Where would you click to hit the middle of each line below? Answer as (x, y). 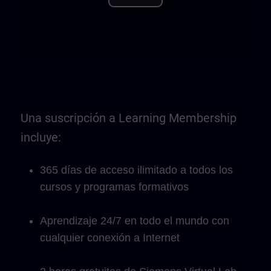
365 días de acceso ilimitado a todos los (136, 170)
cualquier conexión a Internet (110, 238)
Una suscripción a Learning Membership (129, 118)
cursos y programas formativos (114, 187)
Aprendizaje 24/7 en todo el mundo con (135, 221)
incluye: (41, 137)
